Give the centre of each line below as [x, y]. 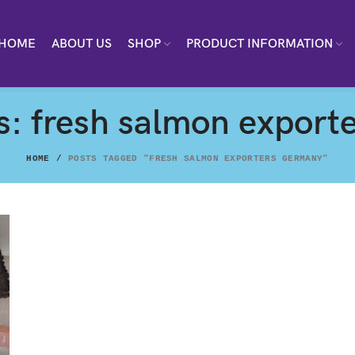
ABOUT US [81, 44]
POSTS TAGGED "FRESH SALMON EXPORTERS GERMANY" [198, 158]
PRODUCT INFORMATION [259, 44]
